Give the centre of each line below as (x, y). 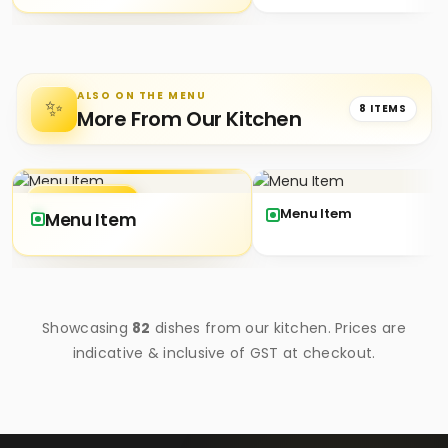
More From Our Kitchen (189, 119)
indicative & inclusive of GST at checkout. (224, 352)
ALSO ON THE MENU (142, 96)
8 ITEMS (383, 109)
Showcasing (87, 327)
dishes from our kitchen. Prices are (278, 327)
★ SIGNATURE (83, 199)
